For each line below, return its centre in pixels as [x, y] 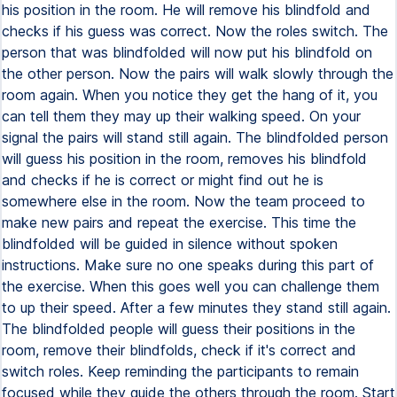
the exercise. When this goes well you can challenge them [191, 286]
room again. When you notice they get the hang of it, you [190, 95]
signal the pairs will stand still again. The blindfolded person [195, 137]
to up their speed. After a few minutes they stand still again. [196, 307]
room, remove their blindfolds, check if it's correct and [179, 350]
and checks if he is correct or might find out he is [163, 180]
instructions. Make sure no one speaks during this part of [188, 265]
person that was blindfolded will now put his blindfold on [187, 52]
